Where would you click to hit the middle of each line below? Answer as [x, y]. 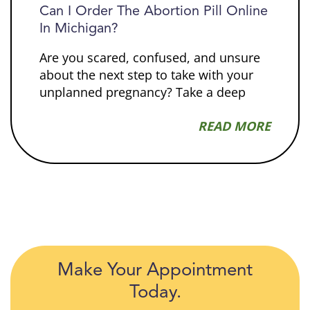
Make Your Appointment [155, 271]
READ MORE [234, 126]
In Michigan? [79, 29]
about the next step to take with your [146, 75]
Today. [155, 293]
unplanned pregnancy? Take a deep [143, 92]
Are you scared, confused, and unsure [150, 58]
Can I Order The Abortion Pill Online [154, 12]
